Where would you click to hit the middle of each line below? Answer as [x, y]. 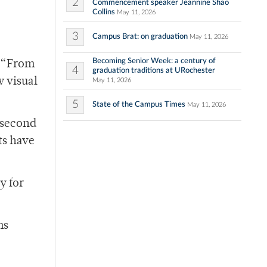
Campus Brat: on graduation [140, 37]
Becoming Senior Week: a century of [154, 61]
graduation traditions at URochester [154, 71]
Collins [104, 12]
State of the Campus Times [139, 105]
